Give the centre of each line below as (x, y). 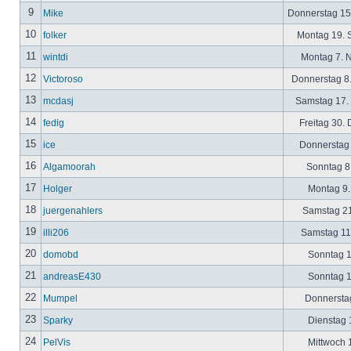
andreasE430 (72, 276)
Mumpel (60, 298)
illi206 (56, 232)
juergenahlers (73, 210)
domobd (61, 254)
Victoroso (63, 79)
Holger (58, 188)
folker (55, 35)
